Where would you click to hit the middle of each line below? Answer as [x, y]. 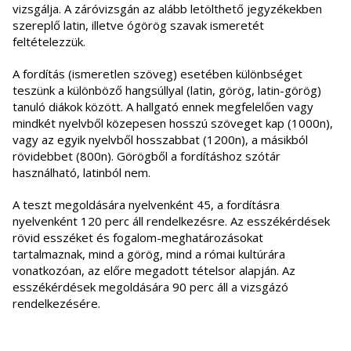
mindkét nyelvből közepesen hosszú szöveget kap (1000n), [173, 123]
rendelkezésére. [56, 304]
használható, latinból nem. [81, 173]
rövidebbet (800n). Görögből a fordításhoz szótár [147, 156]
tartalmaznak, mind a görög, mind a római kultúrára [149, 254]
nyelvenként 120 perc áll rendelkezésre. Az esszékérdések [171, 221]
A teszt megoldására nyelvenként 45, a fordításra [146, 205]
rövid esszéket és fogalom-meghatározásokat [138, 238]
